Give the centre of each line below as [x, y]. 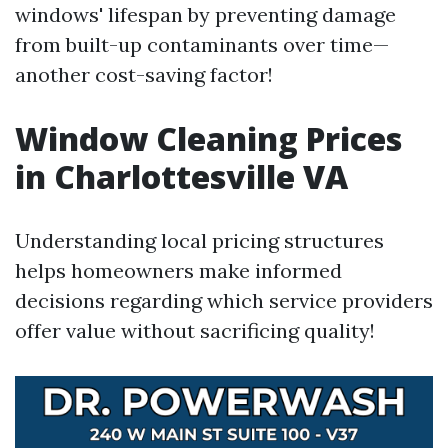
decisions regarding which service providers [224, 300]
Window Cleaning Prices [208, 138]
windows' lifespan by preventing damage [205, 14]
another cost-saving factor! [144, 74]
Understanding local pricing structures [199, 240]
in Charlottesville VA [181, 176]
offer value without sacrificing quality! [195, 330]
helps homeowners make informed [178, 270]
